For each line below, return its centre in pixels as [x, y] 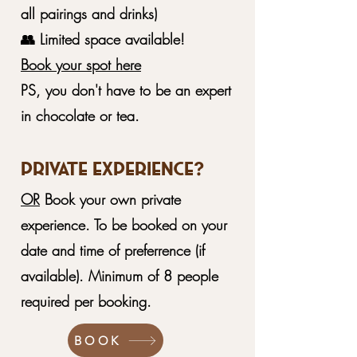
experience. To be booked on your [124, 225]
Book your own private [110, 199]
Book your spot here [81, 65]
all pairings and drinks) [89, 14]
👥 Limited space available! [103, 39]
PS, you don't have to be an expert [126, 90]
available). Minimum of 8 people [120, 276]
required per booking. [88, 301]
